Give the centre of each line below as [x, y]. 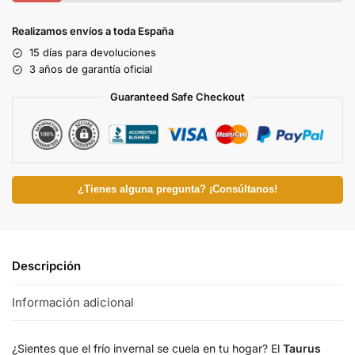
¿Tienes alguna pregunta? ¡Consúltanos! [177, 190]
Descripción [46, 266]
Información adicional [73, 302]
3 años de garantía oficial [91, 69]
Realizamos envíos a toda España [93, 31]
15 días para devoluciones [93, 53]
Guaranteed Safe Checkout [177, 97]
